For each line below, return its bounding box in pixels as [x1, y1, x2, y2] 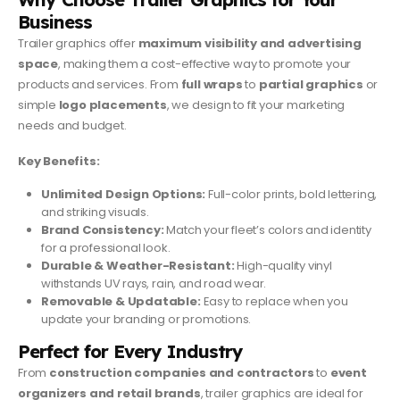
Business [18, 11, 92, 34]
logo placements [58, 96, 167, 114]
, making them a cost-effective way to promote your [58, 55, 352, 73]
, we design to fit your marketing [166, 96, 346, 114]
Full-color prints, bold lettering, [205, 185, 378, 203]
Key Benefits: [18, 152, 100, 170]
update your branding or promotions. [41, 310, 252, 328]
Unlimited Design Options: [41, 185, 206, 203]
